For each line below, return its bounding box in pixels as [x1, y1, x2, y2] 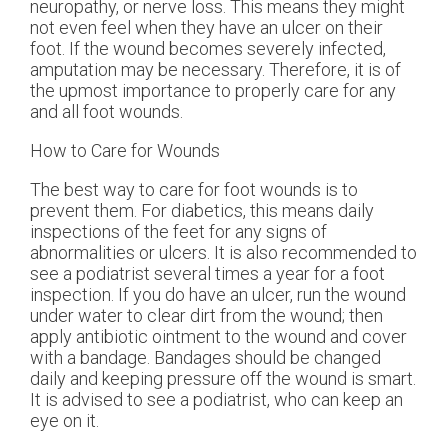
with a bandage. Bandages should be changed [30, 347, 381, 369]
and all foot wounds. [30, 101, 183, 123]
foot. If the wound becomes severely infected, [30, 38, 386, 60]
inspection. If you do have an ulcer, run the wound [30, 284, 406, 306]
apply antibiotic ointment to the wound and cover [30, 326, 407, 348]
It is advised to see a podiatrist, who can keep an [30, 389, 403, 411]
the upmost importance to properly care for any [30, 80, 396, 102]
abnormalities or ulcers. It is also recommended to [30, 242, 417, 264]
